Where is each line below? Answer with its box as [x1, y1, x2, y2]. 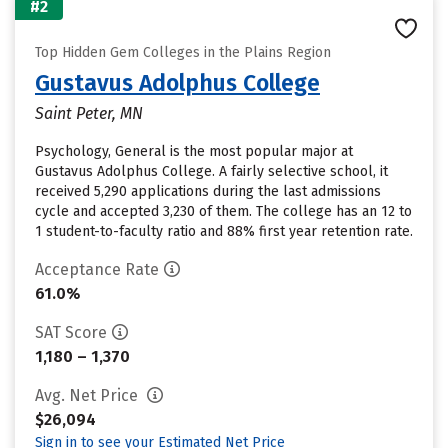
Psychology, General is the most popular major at [35, 143, 353, 160]
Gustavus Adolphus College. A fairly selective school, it [35, 163, 388, 180]
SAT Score [35, 323, 107, 342]
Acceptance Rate [35, 260, 159, 279]
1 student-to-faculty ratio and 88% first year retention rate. [35, 223, 413, 240]
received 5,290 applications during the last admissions [35, 183, 381, 200]
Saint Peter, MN [35, 104, 143, 123]
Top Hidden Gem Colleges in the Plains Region [35, 44, 331, 61]
